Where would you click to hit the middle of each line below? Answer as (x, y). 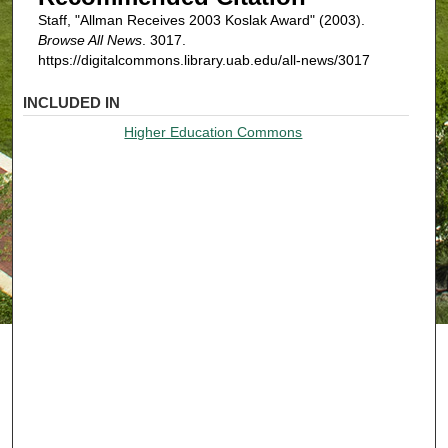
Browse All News (89, 40)
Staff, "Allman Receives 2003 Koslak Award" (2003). (201, 20)
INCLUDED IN (72, 102)
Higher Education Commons (213, 131)
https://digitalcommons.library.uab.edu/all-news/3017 (203, 60)
